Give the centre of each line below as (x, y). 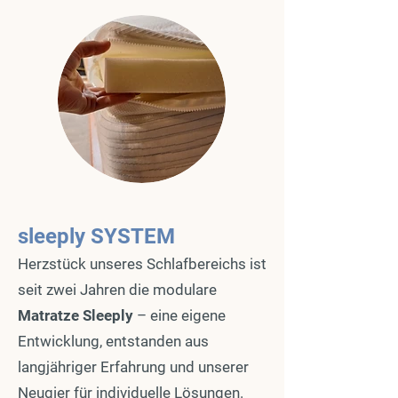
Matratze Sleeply (77, 315)
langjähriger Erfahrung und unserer (133, 367)
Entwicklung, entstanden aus (113, 341)
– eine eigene (181, 315)
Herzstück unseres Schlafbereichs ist (142, 264)
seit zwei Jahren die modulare (117, 290)
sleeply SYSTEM (96, 236)
